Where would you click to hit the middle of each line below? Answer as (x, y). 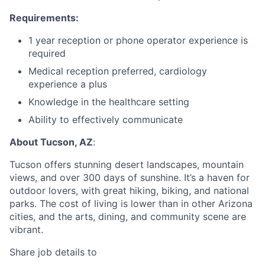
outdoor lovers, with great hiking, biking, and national (129, 191)
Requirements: (44, 18)
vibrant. (26, 230)
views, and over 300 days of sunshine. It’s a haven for (130, 178)
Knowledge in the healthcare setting (109, 102)
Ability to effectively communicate (106, 120)
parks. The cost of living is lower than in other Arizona (131, 204)
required (47, 54)
